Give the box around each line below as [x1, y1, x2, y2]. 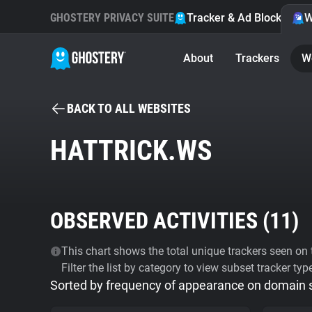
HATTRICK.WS [50, 134, 212, 167]
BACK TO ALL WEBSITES [67, 101, 191, 116]
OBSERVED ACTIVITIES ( [50, 208, 270, 234]
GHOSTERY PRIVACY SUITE [50, 11, 174, 24]
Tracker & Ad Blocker [187, 11, 292, 24]
